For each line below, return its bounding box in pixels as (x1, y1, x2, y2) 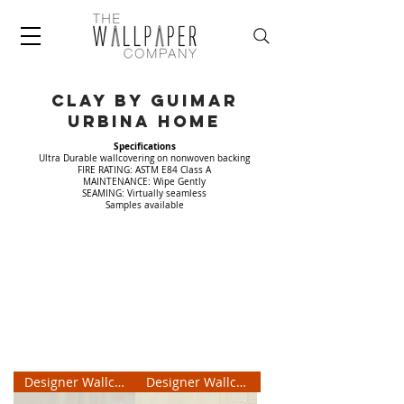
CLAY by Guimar (50, 90, 238, 111)
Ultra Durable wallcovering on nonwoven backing (39, 152, 250, 164)
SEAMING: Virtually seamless (82, 188, 207, 199)
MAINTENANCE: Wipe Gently (83, 176, 206, 188)
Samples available (105, 199, 184, 211)
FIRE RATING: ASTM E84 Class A (78, 164, 211, 176)
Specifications (113, 140, 176, 152)
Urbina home (68, 111, 221, 132)
